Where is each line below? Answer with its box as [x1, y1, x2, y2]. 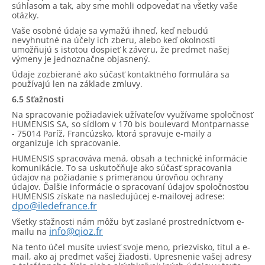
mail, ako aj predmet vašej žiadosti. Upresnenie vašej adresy [12, 251, 251, 262]
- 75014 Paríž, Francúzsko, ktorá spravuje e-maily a [12, 128, 212, 139]
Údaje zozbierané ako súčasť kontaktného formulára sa [12, 69, 230, 80]
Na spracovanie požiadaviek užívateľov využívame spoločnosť [12, 109, 253, 120]
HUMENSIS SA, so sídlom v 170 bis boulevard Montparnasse [12, 118, 249, 130]
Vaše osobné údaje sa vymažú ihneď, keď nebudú [12, 25, 208, 36]
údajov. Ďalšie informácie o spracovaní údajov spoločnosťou [12, 181, 249, 192]
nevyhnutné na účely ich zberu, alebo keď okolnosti [12, 34, 215, 46]
